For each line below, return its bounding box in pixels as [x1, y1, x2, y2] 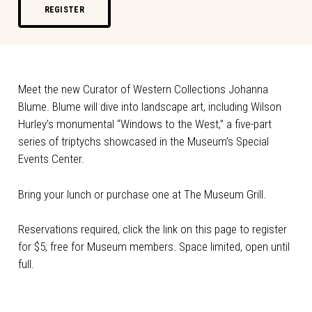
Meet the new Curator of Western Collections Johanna [17, 82, 268, 97]
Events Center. [17, 152, 84, 166]
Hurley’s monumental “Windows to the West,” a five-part [17, 117, 272, 132]
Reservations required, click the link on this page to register [17, 222, 287, 237]
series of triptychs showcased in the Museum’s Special [17, 134, 269, 149]
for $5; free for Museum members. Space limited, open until [17, 240, 290, 254]
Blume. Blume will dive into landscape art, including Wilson [17, 100, 281, 114]
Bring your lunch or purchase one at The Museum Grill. [17, 187, 266, 201]
